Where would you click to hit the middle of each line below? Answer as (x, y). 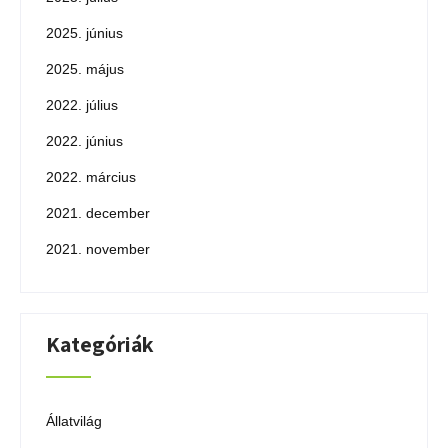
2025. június (84, 33)
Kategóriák (100, 344)
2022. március (91, 177)
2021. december (98, 213)
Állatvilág (74, 421)
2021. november (98, 249)
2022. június (84, 141)
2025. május (85, 69)
